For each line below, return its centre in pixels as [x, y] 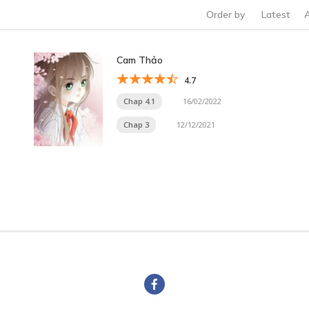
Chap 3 [136, 124]
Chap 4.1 [139, 101]
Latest [276, 15]
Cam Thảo [140, 60]
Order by [226, 15]
